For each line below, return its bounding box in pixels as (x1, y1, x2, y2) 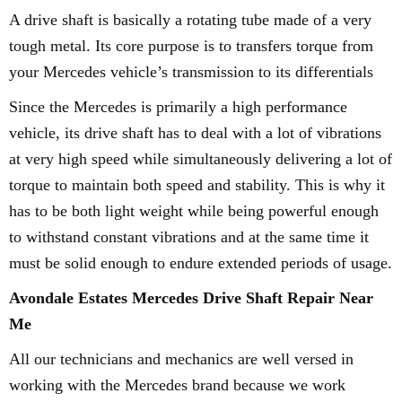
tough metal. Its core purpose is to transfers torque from (9, 37, 373, 55)
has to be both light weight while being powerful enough (9, 202, 379, 220)
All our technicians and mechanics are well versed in (9, 350, 354, 368)
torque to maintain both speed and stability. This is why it (9, 176, 385, 194)
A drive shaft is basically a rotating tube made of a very (9, 11, 371, 29)
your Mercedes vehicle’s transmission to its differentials (9, 63, 373, 81)
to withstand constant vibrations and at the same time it (9, 228, 369, 246)
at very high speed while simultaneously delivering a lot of (9, 150, 392, 168)
